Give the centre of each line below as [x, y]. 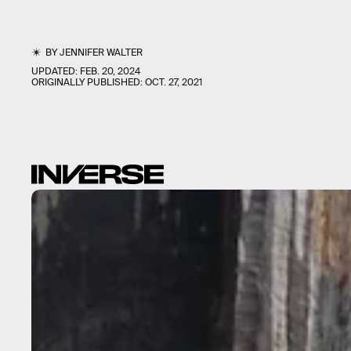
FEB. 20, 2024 [110, 72]
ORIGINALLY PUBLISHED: [88, 83]
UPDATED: [56, 72]
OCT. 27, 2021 [174, 83]
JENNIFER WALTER [101, 53]
